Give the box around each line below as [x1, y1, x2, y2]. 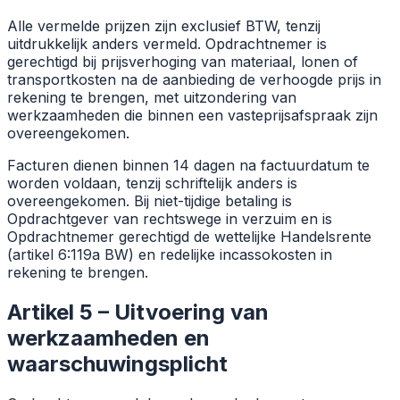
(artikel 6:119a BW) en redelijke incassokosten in [7, 246, 332, 264]
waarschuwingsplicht [7, 350, 228, 377]
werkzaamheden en [7, 324, 210, 351]
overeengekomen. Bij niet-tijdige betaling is [7, 192, 292, 211]
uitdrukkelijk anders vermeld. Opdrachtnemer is [7, 35, 327, 54]
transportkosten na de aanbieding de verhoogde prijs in [7, 71, 381, 89]
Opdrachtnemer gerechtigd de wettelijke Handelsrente [7, 228, 371, 246]
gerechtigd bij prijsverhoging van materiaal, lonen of [7, 53, 358, 71]
